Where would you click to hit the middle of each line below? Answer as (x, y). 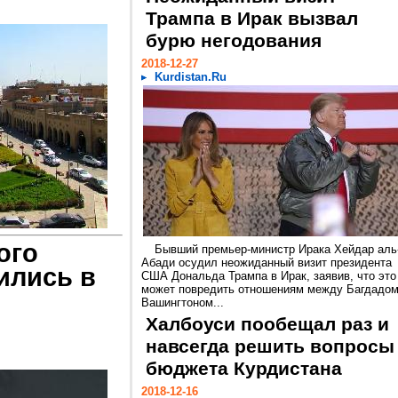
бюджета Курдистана (244, 369)
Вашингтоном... (183, 302)
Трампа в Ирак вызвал (252, 19)
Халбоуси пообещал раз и (267, 324)
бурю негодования (234, 41)
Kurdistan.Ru (191, 77)
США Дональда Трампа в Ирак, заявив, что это (269, 276)
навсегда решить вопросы (270, 346)
